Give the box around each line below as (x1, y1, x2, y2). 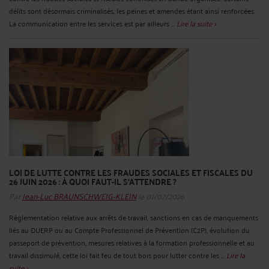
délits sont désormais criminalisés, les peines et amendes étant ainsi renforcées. (9, 4, 255, 17)
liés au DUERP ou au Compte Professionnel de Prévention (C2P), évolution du (9, 223, 250, 237)
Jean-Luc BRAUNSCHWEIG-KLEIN (22, 188, 136, 204)
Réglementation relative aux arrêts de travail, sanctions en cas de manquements (9, 211, 258, 224)
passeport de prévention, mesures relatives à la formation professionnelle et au (9, 236, 255, 249)
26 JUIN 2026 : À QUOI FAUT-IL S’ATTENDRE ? (9, 174, 177, 190)
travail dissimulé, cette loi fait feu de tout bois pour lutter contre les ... (9, 249, 226, 262)
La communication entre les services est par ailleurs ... (9, 17, 177, 30)
